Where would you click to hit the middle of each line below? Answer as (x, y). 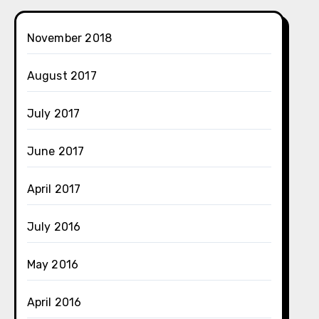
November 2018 (69, 38)
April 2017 (54, 189)
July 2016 (54, 227)
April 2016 (54, 302)
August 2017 (62, 76)
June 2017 (56, 151)
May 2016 (53, 265)
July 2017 (53, 114)
